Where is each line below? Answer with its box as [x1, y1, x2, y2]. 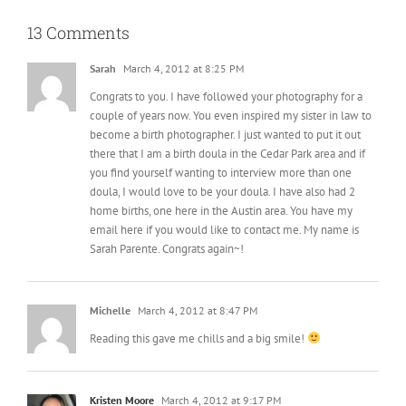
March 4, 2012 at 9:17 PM [159, 372, 281, 386]
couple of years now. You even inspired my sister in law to [90, 86, 372, 102]
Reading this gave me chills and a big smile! [90, 309, 307, 325]
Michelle [90, 282, 130, 296]
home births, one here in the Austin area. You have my [90, 181, 353, 198]
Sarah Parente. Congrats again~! [90, 219, 244, 236]
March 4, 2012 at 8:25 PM [121, 40, 244, 54]
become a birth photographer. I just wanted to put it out [90, 105, 361, 121]
